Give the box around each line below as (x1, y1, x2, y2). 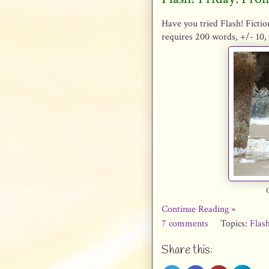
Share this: (162, 243, 213, 259)
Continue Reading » (162, 203, 235, 216)
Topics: (220, 217, 250, 230)
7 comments (162, 217, 211, 230)
